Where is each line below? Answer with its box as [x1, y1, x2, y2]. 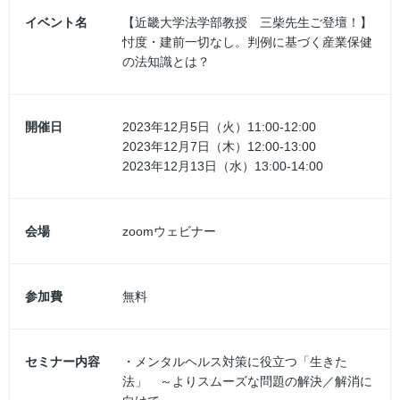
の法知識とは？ [121, 54, 210, 69]
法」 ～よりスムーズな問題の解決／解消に [121, 373, 372, 388]
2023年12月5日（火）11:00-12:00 [121, 119, 316, 134]
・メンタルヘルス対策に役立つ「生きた [121, 354, 347, 369]
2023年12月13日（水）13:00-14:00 [121, 158, 323, 173]
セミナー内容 [25, 354, 100, 369]
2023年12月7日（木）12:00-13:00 [121, 138, 316, 154]
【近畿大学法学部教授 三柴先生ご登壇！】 [121, 14, 372, 29]
